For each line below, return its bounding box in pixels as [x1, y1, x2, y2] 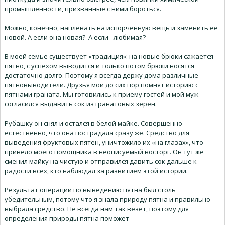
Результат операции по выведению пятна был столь [5, 185, 176, 195]
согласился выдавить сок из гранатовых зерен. [5, 99, 157, 109]
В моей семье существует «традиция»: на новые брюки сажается [5, 52, 213, 61]
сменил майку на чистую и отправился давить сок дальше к [5, 157, 197, 166]
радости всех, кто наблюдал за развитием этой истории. [5, 166, 188, 176]
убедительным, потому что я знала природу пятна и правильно [5, 195, 210, 204]
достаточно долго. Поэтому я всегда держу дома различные [5, 71, 198, 80]
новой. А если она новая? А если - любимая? [5, 33, 146, 42]
